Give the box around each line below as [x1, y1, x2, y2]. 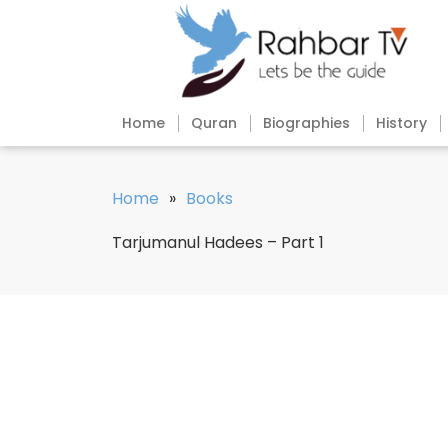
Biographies [263, 113, 350, 134]
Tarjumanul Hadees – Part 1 [112, 231, 324, 255]
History [376, 113, 427, 134]
